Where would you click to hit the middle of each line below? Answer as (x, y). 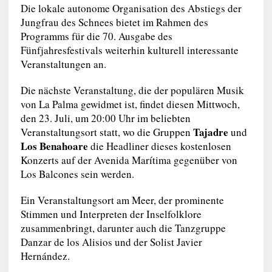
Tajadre (209, 132)
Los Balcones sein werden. (77, 174)
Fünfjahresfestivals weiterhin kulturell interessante (129, 50)
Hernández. (45, 256)
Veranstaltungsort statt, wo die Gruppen (105, 132)
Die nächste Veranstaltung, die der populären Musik (132, 90)
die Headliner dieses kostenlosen (159, 146)
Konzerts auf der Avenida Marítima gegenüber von (129, 160)
